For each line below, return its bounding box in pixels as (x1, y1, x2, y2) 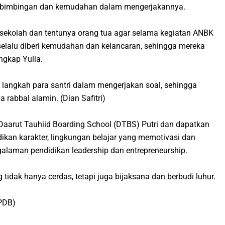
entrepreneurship (126, 145, 185, 155)
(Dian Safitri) (60, 93, 105, 103)
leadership (72, 145, 108, 155)
